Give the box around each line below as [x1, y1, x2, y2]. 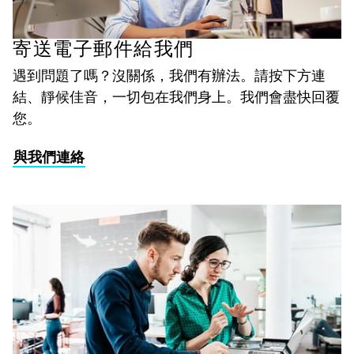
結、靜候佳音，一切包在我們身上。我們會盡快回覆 [13, 85, 340, 107]
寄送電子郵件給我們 [13, 40, 194, 59]
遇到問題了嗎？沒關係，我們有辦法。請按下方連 [13, 64, 326, 85]
